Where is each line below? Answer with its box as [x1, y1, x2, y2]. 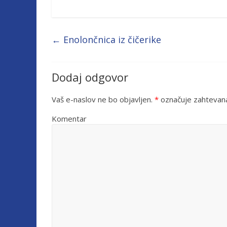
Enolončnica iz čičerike [61, 33, 161, 46]
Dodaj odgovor [52, 69, 128, 85]
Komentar [52, 113, 87, 124]
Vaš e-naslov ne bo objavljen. [52, 94, 153, 104]
